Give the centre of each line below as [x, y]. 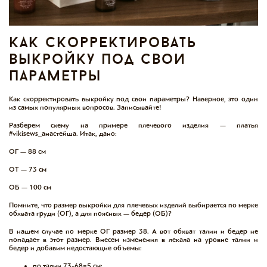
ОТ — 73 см [28, 169]
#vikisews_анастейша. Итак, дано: [63, 133]
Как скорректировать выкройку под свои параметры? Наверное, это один [133, 99]
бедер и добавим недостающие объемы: [75, 248]
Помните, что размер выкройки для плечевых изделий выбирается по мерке [133, 205]
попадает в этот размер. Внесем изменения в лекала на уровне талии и [133, 239]
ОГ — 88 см [27, 151]
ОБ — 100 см [30, 187]
